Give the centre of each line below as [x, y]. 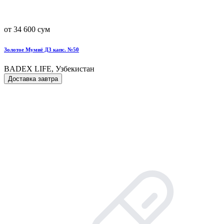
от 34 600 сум [27, 29]
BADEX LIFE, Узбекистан [49, 69]
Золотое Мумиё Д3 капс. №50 [41, 49]
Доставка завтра [33, 79]
